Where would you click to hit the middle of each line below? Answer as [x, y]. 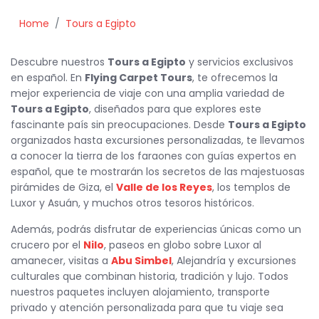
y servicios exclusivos [240, 62]
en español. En [48, 78]
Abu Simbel [141, 261]
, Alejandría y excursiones [234, 261]
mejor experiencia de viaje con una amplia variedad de [148, 93]
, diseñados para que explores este [175, 109]
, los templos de [251, 187]
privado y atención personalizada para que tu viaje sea [147, 308]
